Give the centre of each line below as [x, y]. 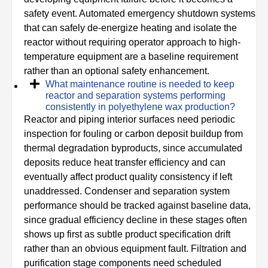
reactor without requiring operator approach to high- [132, 42]
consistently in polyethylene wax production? [140, 107]
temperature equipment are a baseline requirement [131, 57]
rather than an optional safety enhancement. [117, 71]
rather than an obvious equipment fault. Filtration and [135, 249]
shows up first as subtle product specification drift [127, 234]
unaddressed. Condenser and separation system [127, 191]
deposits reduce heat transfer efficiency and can [125, 162]
